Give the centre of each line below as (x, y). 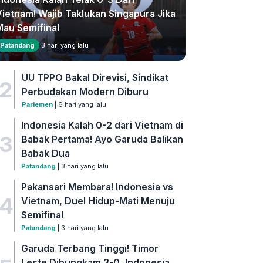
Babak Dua (46, 154)
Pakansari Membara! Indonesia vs (97, 187)
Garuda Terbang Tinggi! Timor (90, 249)
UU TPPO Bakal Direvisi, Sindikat (95, 78)
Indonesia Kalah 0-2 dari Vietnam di (102, 125)
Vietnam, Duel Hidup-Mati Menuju (98, 201)
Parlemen (37, 105)
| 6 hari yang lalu (79, 105)
